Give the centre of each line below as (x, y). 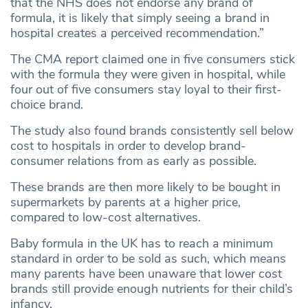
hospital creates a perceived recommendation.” (137, 33)
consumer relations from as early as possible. (133, 161)
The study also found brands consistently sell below (152, 131)
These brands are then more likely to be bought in (145, 187)
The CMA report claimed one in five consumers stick (153, 59)
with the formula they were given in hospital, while (148, 75)
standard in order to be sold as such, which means (148, 259)
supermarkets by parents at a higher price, (125, 202)
